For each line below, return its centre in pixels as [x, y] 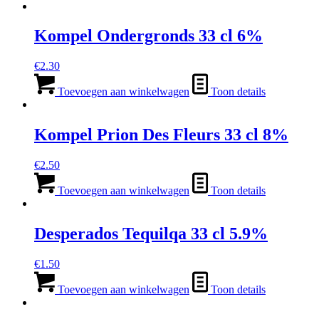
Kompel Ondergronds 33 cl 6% [148, 36]
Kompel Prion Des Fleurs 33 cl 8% [161, 135]
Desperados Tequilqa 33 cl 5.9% [151, 234]
